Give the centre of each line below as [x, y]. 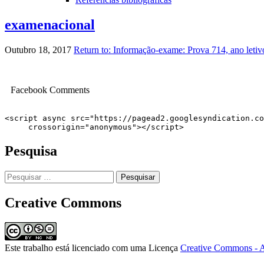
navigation [36, 78]
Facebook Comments [50, 90]
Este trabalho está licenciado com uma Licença [93, 248]
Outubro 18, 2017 [38, 49]
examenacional [50, 24]
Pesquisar [22, 175]
